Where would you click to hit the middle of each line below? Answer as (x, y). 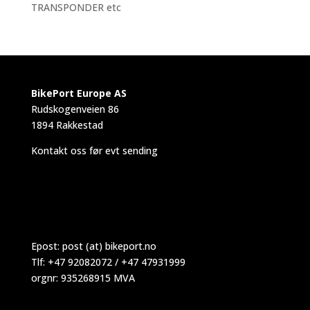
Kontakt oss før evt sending (94, 151)
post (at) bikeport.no (109, 246)
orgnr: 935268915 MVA (83, 278)
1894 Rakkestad (67, 125)
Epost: (46, 246)
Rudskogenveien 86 (75, 109)
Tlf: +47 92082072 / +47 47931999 (108, 262)
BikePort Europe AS (79, 93)
